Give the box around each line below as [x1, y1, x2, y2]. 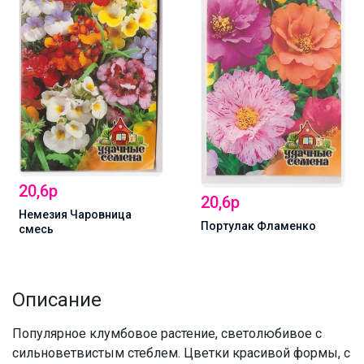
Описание [12, 288, 102, 311]
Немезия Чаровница [19, 207, 132, 221]
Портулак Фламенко [201, 219, 316, 232]
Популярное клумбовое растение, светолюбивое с [12, 325, 322, 341]
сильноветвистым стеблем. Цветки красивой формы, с [12, 344, 350, 361]
